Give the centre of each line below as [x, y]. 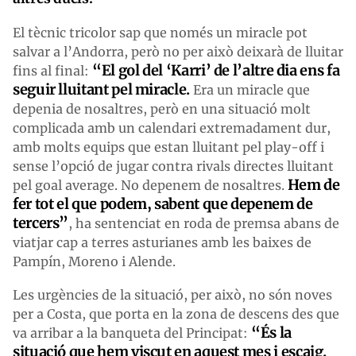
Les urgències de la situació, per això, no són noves [172, 294]
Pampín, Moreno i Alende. [94, 261]
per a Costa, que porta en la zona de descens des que [176, 313]
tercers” [41, 222]
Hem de [312, 184]
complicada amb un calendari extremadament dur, [172, 128]
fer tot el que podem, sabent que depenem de [163, 203]
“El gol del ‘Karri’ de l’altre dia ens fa [216, 70]
